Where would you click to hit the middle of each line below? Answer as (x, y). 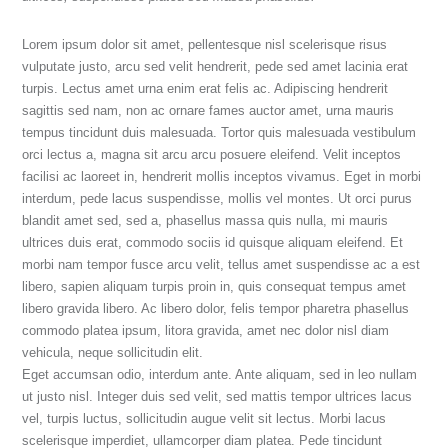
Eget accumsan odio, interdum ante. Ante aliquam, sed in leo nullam (220, 375)
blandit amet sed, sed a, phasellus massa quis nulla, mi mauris (205, 221)
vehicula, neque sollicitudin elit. (113, 353)
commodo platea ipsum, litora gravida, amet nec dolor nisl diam (206, 331)
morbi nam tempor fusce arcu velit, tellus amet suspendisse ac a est (221, 265)
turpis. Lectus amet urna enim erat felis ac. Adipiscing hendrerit (205, 89)
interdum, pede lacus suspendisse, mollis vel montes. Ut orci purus (217, 199)
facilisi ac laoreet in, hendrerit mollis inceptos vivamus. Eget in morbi (222, 177)
